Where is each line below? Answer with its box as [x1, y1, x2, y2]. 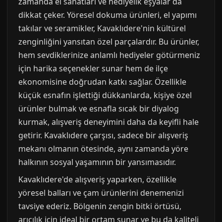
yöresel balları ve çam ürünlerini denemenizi [18, 187, 184, 198]
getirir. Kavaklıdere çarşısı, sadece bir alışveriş [18, 129, 188, 141]
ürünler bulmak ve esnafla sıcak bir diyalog [18, 103, 179, 114]
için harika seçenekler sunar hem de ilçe [18, 62, 168, 74]
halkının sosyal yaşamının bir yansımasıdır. [18, 156, 176, 167]
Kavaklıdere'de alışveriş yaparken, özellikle [18, 173, 176, 185]
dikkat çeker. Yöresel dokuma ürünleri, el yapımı [18, 9, 197, 20]
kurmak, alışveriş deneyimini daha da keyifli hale [18, 116, 199, 127]
